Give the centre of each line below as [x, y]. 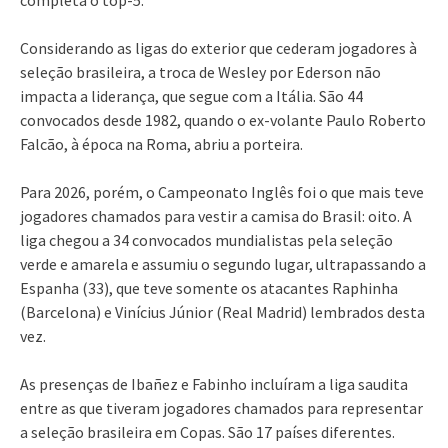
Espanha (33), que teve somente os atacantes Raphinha [209, 287]
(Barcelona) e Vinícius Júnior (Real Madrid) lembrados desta [222, 311]
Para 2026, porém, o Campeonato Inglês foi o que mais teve [222, 191]
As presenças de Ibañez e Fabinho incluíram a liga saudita [214, 383]
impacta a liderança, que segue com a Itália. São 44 [191, 95]
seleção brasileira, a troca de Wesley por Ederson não [200, 71]
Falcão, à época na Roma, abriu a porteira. [161, 143]
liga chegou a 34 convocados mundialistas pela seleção [206, 239]
